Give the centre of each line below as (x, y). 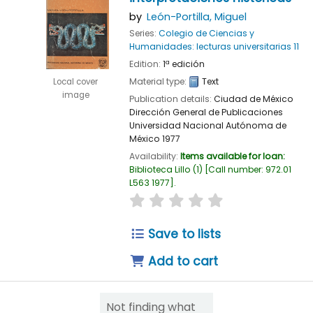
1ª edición (183, 64)
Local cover (75, 82)
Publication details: (171, 99)
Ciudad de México (253, 99)
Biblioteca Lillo (160, 169)
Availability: (154, 156)
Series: (144, 33)
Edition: (146, 64)
